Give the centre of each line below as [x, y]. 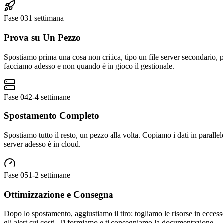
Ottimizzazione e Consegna [59, 194]
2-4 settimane [49, 97]
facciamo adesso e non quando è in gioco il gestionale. [89, 66]
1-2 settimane [49, 175]
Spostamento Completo [52, 116]
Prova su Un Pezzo [42, 37]
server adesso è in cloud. [42, 144]
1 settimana [46, 18]
